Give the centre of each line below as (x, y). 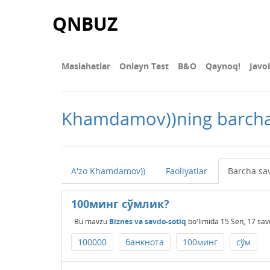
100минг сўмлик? (120, 204)
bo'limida (202, 221)
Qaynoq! (223, 66)
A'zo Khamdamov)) (108, 171)
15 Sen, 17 (238, 221)
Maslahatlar (86, 66)
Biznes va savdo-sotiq (148, 221)
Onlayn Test (144, 66)
